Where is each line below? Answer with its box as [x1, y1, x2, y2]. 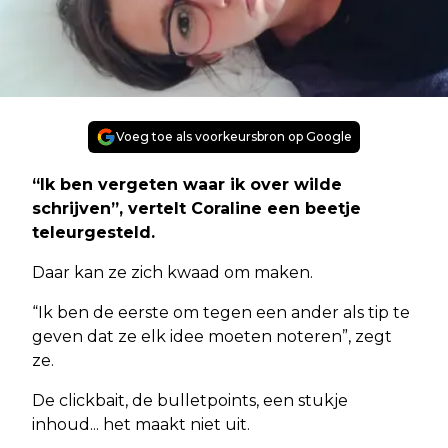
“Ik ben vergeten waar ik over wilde [32, 174, 342, 194]
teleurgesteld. [32, 222, 155, 242]
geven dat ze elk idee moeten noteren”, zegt [32, 326, 392, 346]
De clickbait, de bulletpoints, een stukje [32, 390, 348, 410]
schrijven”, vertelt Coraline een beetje [32, 198, 361, 218]
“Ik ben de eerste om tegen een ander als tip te [32, 302, 410, 322]
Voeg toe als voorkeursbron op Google [116, 128, 352, 144]
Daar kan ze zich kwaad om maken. [32, 262, 313, 282]
